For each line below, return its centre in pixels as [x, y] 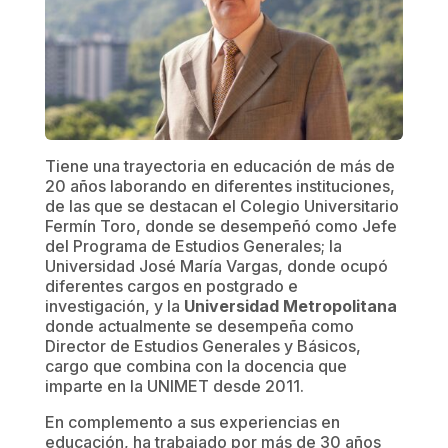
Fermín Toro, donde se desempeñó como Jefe [220, 225]
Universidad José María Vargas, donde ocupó [216, 265]
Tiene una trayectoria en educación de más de [219, 165]
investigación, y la [114, 305]
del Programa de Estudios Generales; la [193, 245]
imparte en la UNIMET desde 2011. [174, 385]
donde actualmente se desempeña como [199, 325]
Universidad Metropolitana [290, 305]
